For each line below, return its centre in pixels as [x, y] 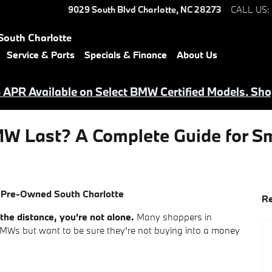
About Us [197, 55]
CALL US [249, 9]
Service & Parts [41, 55]
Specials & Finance [126, 55]
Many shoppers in [173, 217]
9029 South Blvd [102, 9]
